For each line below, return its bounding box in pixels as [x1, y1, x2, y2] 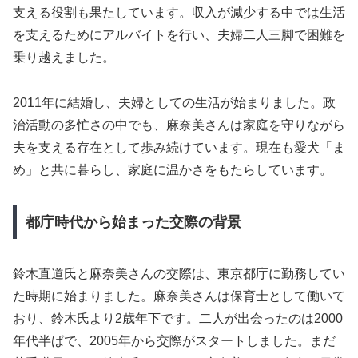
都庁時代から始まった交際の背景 [25, 213, 241, 230]
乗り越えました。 [13, 50, 115, 65]
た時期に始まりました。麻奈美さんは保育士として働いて [13, 288, 345, 303]
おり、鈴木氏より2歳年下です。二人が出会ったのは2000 [13, 311, 343, 325]
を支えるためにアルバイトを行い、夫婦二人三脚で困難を [13, 28, 345, 42]
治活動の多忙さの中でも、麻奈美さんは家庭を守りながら [13, 117, 345, 132]
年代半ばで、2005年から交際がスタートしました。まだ [13, 333, 336, 348]
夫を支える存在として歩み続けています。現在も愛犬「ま [13, 140, 345, 154]
